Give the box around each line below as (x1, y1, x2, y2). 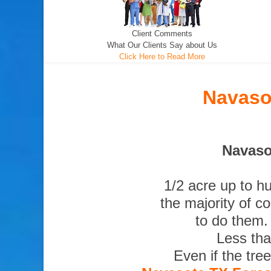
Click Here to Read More (119, 52, 206, 61)
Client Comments (132, 29, 193, 38)
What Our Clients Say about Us (107, 41, 218, 50)
